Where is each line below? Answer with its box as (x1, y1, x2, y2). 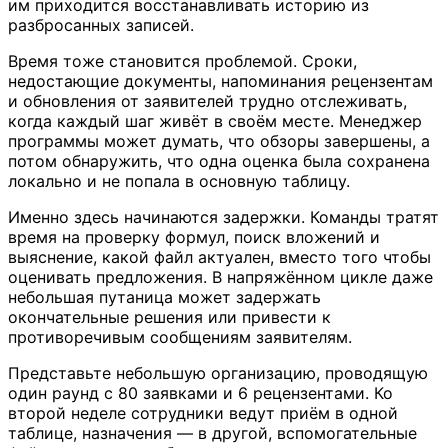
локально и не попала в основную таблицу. (8, 170, 350, 191)
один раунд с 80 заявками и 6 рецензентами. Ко (8, 382, 393, 403)
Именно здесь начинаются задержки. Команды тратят (8, 206, 439, 227)
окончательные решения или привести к (8, 306, 331, 327)
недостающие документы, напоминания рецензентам (8, 70, 433, 91)
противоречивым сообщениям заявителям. (8, 326, 352, 347)
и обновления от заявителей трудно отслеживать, (8, 90, 407, 111)
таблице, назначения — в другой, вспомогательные (8, 422, 417, 443)
